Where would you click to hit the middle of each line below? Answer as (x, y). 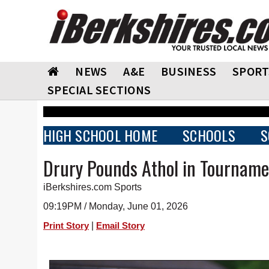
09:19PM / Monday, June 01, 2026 (116, 206)
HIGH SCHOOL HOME (100, 135)
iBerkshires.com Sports (92, 187)
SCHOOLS (209, 135)
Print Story (66, 226)
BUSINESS (189, 71)
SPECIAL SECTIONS (99, 90)
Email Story (120, 226)
